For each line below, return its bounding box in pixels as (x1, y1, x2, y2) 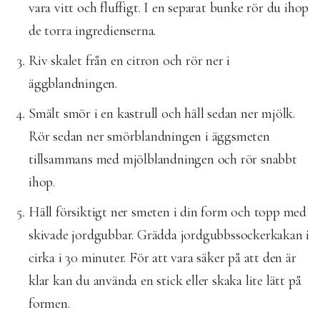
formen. (29, 294, 70, 312)
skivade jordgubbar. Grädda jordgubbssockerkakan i (29, 226, 310, 244)
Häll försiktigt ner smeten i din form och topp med (29, 203, 306, 221)
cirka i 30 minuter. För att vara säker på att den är (29, 249, 296, 266)
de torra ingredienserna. (29, 21, 156, 39)
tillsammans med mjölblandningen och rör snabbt (29, 150, 297, 168)
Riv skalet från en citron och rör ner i (29, 51, 231, 69)
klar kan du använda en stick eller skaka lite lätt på (29, 271, 301, 289)
